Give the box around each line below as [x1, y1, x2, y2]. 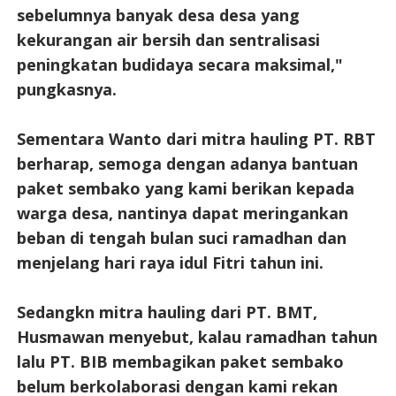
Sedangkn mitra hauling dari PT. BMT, [16, 301, 317, 324]
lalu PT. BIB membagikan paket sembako [16, 351, 344, 373]
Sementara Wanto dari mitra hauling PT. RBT [16, 128, 376, 150]
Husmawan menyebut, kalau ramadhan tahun [16, 326, 377, 348]
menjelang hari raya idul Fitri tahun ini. [16, 252, 324, 274]
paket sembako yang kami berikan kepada [16, 178, 354, 200]
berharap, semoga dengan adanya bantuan [16, 153, 358, 175]
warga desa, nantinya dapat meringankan [16, 202, 348, 225]
